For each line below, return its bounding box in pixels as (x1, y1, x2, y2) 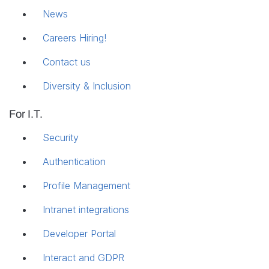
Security (43, 131, 79, 144)
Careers (43, 31, 79, 44)
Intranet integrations (43, 203, 129, 216)
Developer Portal (43, 227, 116, 240)
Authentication (43, 155, 106, 168)
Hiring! (79, 31, 106, 44)
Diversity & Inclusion (43, 79, 131, 92)
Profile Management (43, 179, 130, 192)
